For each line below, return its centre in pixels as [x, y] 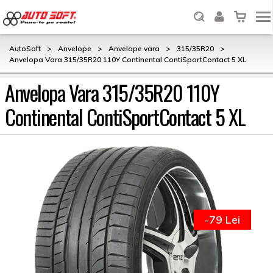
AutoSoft [25, 48]
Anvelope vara [134, 48]
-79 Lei [222, 220]
